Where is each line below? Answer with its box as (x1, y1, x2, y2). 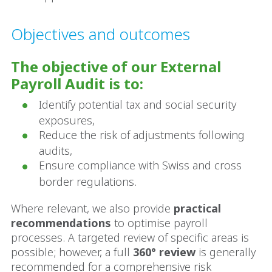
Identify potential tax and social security (39, 97, 236, 112)
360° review (133, 244, 199, 259)
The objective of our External (11, 56, 221, 76)
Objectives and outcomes (11, 22, 190, 45)
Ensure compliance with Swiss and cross (39, 158, 242, 173)
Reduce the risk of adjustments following (39, 127, 245, 143)
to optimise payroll (111, 215, 208, 230)
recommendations (11, 215, 111, 230)
